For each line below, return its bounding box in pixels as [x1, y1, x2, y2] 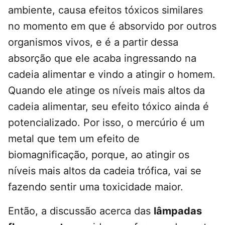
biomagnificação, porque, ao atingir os [8, 149, 189, 161]
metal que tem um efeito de [8, 133, 140, 145]
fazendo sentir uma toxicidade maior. [8, 181, 183, 193]
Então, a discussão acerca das [8, 205, 154, 217]
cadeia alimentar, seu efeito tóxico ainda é [8, 100, 209, 113]
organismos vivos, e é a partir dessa [8, 36, 178, 49]
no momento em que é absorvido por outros [8, 20, 216, 33]
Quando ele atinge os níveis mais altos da [8, 84, 205, 97]
